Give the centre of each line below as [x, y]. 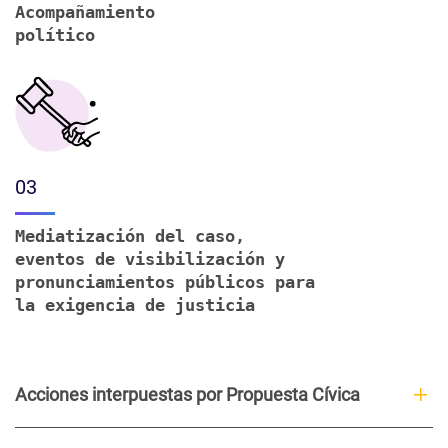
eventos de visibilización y [150, 258]
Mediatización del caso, [130, 235]
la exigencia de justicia [135, 304]
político [55, 34]
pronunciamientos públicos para [165, 281]
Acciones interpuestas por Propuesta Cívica [187, 394]
